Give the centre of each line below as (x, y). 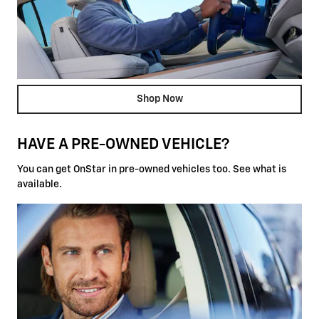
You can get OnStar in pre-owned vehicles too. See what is (152, 169)
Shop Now (159, 99)
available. (40, 184)
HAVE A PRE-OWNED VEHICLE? (123, 145)
